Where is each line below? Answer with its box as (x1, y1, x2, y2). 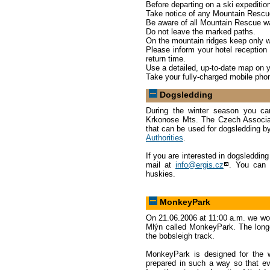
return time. (146, 54, 186, 64)
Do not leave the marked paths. (146, 27, 256, 37)
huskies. (146, 169, 175, 178)
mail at (146, 160, 175, 169)
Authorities (146, 133, 183, 142)
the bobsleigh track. (146, 231, 215, 241)
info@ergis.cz (175, 160, 224, 169)
